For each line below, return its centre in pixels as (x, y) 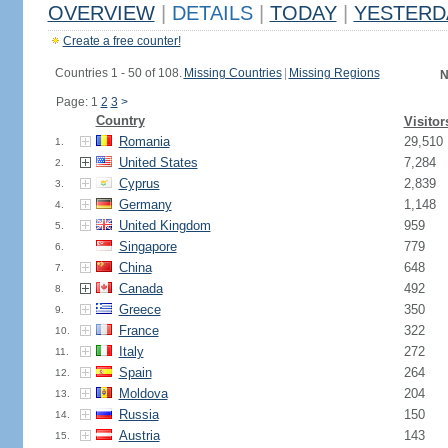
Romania (144, 141)
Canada (140, 288)
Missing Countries (232, 73)
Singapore (147, 246)
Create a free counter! (121, 41)
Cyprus (139, 183)
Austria (139, 435)
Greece (139, 309)
